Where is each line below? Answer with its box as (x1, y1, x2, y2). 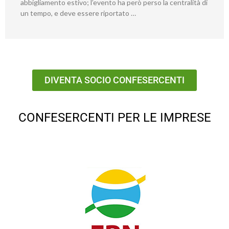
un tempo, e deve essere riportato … (20, 9, 136, 18)
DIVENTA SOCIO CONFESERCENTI (44, 75, 185, 86)
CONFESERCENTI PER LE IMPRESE (18, 110, 211, 125)
